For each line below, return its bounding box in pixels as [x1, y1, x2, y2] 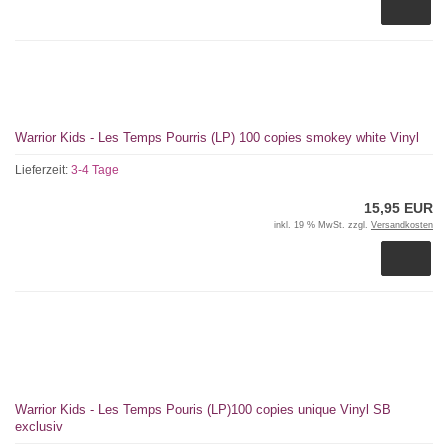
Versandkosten [371, 220, 433, 230]
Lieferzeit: [15, 163, 71, 177]
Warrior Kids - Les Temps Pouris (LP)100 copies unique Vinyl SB [15, 402, 391, 417]
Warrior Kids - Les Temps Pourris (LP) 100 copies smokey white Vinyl [15, 130, 419, 145]
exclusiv [15, 419, 63, 434]
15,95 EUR [364, 200, 433, 216]
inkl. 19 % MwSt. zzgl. [274, 220, 371, 230]
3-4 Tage [71, 163, 119, 177]
